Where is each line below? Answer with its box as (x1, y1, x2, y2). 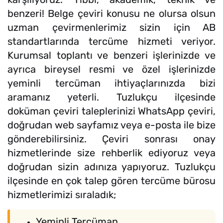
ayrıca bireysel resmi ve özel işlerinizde (7, 63, 216, 75)
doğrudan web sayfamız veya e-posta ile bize (7, 118, 216, 131)
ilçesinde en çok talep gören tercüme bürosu (7, 174, 216, 187)
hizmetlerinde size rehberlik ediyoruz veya (7, 146, 216, 159)
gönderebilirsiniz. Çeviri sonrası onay (7, 132, 216, 145)
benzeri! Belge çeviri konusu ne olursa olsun (7, 7, 216, 19)
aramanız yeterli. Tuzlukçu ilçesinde (7, 91, 216, 103)
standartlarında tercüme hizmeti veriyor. (7, 35, 216, 47)
